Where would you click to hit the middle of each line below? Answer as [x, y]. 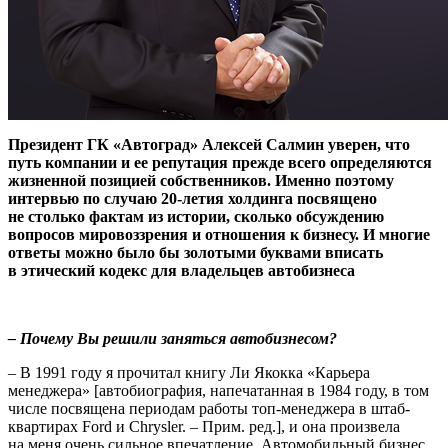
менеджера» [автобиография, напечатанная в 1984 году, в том [218, 390]
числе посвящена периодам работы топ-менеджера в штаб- [209, 408]
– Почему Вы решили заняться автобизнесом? [172, 338]
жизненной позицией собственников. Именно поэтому [201, 180]
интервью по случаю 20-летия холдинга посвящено [192, 198]
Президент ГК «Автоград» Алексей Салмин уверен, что [209, 144]
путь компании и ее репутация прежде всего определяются [220, 162]
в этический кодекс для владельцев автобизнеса [181, 270]
